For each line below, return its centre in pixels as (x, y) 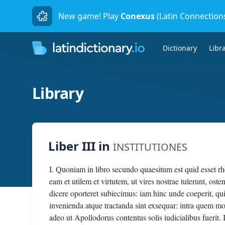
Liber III (72, 146)
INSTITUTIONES (150, 147)
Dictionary (180, 48)
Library (58, 93)
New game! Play (88, 16)
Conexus (138, 16)
